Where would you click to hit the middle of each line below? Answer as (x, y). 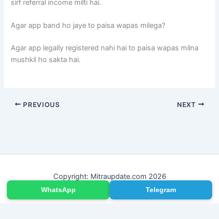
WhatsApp (58, 190)
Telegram (161, 190)
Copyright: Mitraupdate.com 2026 (109, 176)
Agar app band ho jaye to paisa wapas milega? (88, 26)
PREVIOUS (41, 104)
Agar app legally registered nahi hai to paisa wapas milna (105, 48)
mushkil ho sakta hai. (46, 60)
